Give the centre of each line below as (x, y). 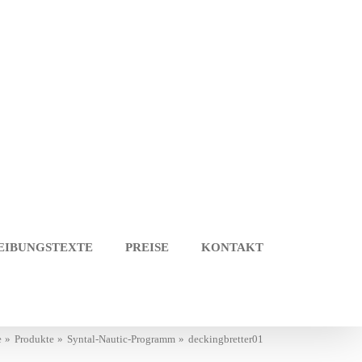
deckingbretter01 (226, 339)
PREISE (147, 247)
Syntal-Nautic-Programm (121, 339)
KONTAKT (232, 247)
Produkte (34, 339)
